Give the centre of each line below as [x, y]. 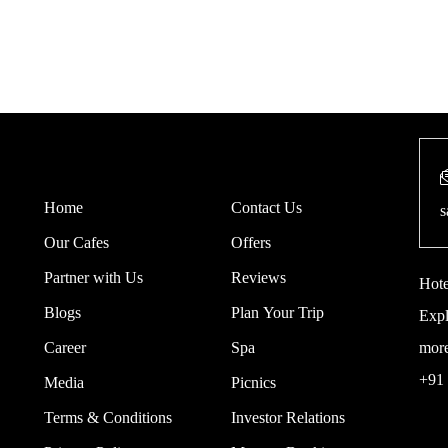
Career [64, 347]
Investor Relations [287, 417]
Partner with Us [93, 277]
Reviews [258, 277]
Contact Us [266, 207]
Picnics [253, 382]
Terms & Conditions [107, 417]
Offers [250, 242]
